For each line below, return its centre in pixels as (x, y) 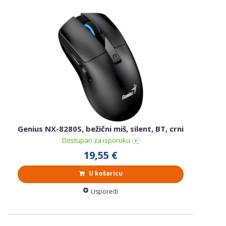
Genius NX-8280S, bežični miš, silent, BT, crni (101, 128)
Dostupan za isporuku (97, 140)
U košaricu (105, 173)
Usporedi (104, 191)
